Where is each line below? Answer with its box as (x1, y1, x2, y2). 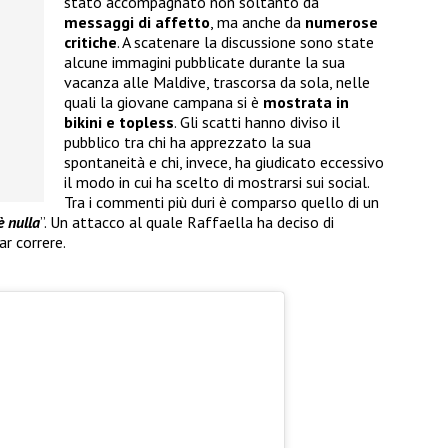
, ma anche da (210, 12, 305, 33)
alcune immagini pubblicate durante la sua (64, 52, 345, 73)
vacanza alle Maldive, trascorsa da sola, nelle (64, 72, 370, 93)
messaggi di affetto (64, 12, 210, 33)
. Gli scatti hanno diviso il (174, 112, 340, 133)
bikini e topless (64, 112, 174, 133)
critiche (64, 32, 117, 53)
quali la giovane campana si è (64, 92, 263, 113)
